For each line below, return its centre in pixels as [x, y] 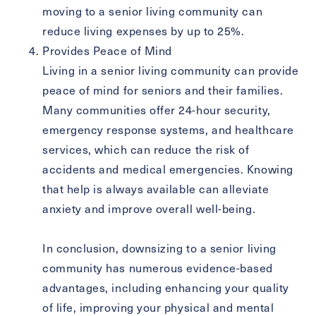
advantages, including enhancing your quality [166, 288]
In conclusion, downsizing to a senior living [159, 248]
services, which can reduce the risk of [146, 150]
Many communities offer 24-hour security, [157, 110]
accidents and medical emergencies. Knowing [168, 169]
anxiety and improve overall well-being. [149, 209]
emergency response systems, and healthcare [168, 130]
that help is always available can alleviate [156, 189]
